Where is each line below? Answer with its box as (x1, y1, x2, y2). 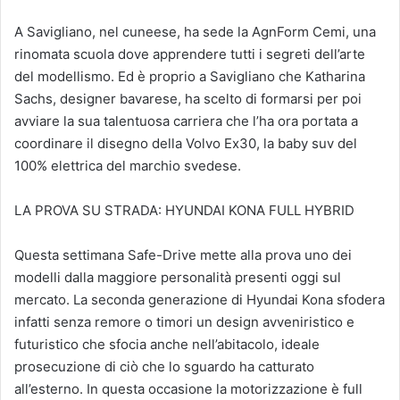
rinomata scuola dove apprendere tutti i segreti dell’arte (14, 46, 365, 63)
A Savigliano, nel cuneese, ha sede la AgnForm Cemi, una (14, 23, 376, 41)
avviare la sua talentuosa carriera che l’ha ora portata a (14, 112, 358, 130)
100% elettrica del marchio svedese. (14, 157, 241, 175)
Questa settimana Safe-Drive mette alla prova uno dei (14, 246, 352, 264)
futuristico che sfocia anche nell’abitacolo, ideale (14, 336, 320, 354)
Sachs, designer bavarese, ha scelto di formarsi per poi (14, 90, 362, 108)
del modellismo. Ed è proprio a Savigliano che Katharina (14, 68, 365, 86)
